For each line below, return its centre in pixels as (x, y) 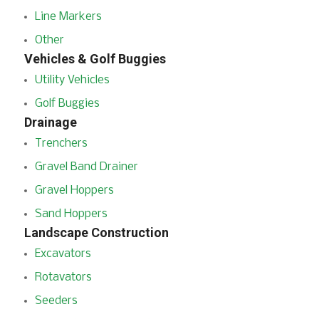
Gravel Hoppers (74, 190)
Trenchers (61, 143)
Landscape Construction (96, 232)
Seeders (56, 301)
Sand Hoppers (71, 214)
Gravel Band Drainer (86, 167)
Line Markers (68, 17)
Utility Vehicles (72, 80)
